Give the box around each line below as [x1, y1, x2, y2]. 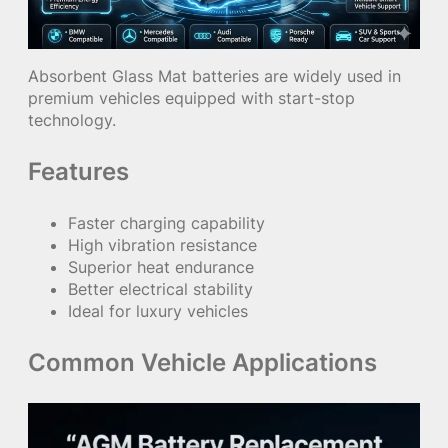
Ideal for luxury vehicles [68, 301, 248, 322]
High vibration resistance [68, 235, 257, 256]
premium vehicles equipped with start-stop [28, 88, 355, 109]
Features [28, 157, 129, 187]
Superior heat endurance [68, 257, 254, 278]
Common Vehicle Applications [28, 348, 377, 378]
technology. [28, 110, 116, 131]
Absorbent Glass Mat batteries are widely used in [28, 66, 401, 87]
